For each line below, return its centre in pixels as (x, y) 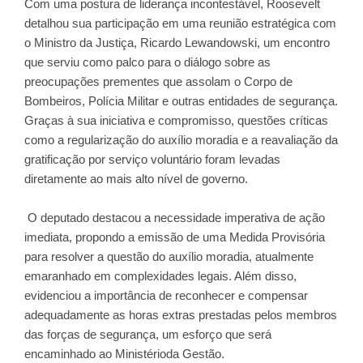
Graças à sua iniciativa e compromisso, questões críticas (176, 120)
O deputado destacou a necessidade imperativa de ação (175, 218)
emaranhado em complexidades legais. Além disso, (160, 276)
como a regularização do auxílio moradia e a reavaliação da (181, 140)
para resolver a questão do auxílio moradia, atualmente (169, 256)
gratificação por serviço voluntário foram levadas (152, 159)
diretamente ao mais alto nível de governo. (136, 179)
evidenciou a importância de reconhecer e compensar (166, 295)
